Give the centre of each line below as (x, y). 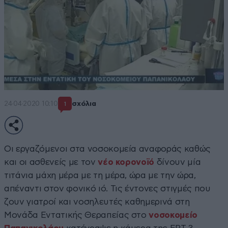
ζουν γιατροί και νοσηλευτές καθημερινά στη (97, 202)
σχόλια (84, 104)
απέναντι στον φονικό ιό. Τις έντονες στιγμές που (107, 188)
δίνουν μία (178, 162)
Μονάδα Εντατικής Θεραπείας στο (77, 215)
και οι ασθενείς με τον (51, 162)
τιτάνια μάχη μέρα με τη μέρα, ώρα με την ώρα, (100, 175)
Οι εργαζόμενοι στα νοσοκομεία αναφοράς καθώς (108, 149)
